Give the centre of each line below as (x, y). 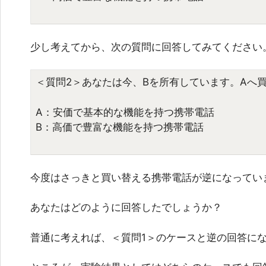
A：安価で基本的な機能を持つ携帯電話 (125, 112)
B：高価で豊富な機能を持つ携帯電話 (120, 127)
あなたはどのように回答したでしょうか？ (126, 208)
